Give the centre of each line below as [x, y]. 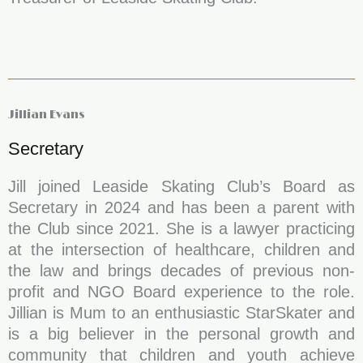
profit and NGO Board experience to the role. [181, 292]
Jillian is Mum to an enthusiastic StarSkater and [181, 313]
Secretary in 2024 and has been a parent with [181, 207]
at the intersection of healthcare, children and [181, 250]
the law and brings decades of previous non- [181, 271]
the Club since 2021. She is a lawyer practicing [181, 228]
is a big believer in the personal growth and [181, 334]
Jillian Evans [47, 115]
